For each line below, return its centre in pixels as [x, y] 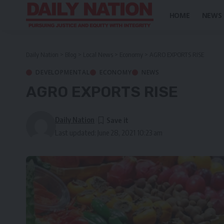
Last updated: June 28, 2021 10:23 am [109, 132]
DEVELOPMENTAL [63, 72]
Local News [98, 54]
